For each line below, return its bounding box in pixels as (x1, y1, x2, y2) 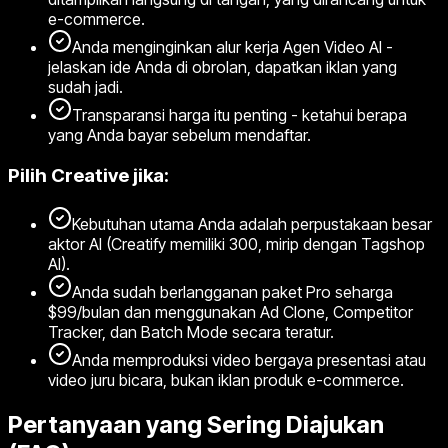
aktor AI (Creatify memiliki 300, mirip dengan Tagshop (48, 233, 425, 254)
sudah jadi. (48, 77, 123, 98)
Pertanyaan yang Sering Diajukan (8, 409, 384, 439)
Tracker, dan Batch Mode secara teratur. (48, 321, 334, 342)
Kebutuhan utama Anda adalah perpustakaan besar (72, 213, 432, 234)
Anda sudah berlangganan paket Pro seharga (72, 281, 393, 302)
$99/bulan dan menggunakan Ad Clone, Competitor (48, 301, 413, 322)
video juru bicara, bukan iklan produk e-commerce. (48, 369, 404, 390)
